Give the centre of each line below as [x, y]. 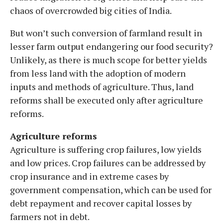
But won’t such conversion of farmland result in [106, 33]
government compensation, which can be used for [111, 189]
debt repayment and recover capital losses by [101, 203]
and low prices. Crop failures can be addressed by [108, 163]
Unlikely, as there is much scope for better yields [109, 59]
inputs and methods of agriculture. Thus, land [102, 86]
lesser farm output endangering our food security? [111, 46]
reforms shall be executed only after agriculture [107, 100]
